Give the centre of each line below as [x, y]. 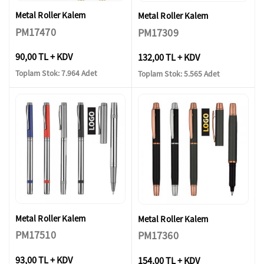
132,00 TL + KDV [169, 57]
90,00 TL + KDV [44, 57]
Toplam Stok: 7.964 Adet [57, 73]
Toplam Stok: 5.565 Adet [179, 74]
